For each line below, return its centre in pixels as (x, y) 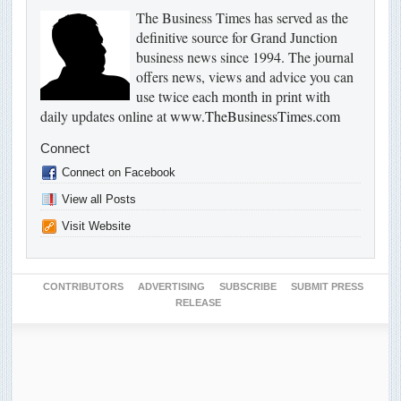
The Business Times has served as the (242, 18)
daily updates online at (105, 116)
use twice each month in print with (233, 97)
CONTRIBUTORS (83, 287)
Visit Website (96, 226)
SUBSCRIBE (248, 287)
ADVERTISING (171, 287)
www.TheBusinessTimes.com (255, 116)
